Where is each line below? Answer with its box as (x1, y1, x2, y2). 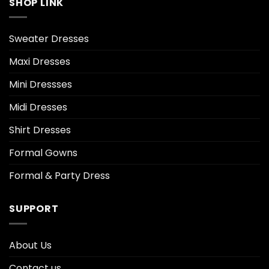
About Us (9, 238, 52, 252)
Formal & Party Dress (9, 169, 110, 183)
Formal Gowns (9, 146, 77, 160)
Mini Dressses (9, 77, 72, 92)
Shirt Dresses (9, 123, 71, 138)
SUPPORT (9, 202, 59, 216)
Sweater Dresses (9, 32, 89, 46)
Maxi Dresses (9, 55, 70, 69)
